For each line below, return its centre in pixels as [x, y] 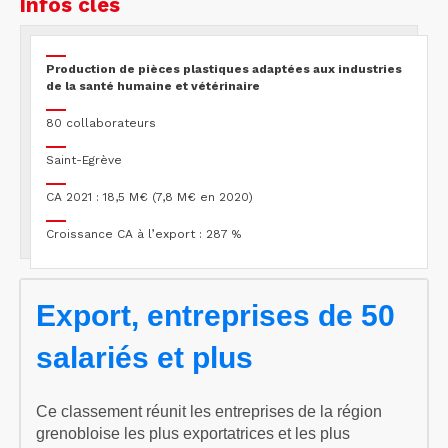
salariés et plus [144, 357]
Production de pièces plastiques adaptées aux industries [224, 68]
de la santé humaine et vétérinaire [153, 85]
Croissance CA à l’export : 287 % [143, 233]
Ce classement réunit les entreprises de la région [209, 411]
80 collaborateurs [101, 122]
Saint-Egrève [84, 159]
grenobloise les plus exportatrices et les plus [193, 433]
